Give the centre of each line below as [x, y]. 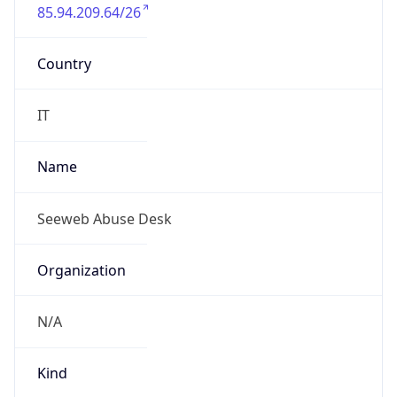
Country [64, 63]
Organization [81, 270]
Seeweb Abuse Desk [104, 218]
